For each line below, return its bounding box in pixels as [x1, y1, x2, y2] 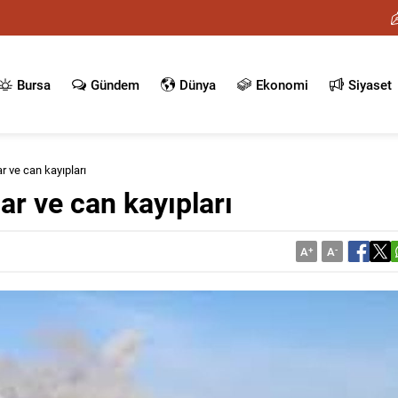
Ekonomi [256, 76, 308, 93]
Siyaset [348, 76, 392, 93]
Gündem [91, 76, 139, 93]
